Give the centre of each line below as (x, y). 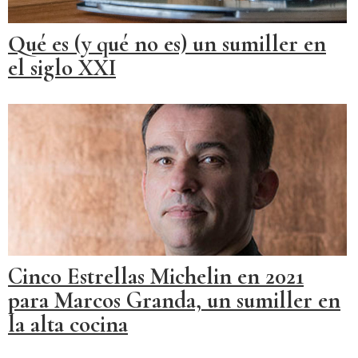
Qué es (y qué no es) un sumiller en (167, 44)
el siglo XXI (62, 68)
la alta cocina (68, 324)
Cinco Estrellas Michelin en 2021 (156, 276)
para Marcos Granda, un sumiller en (174, 300)
